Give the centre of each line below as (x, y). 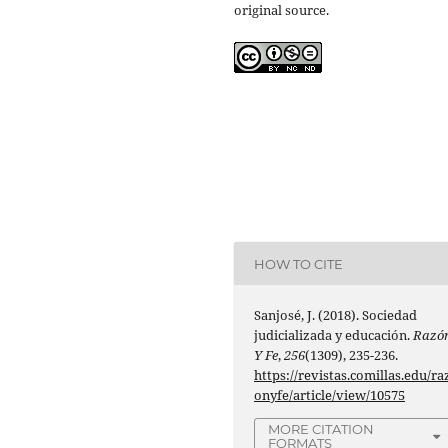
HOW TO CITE (299, 263)
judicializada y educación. (334, 335)
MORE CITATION (321, 429)
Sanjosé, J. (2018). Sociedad (336, 315)
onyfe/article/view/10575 (330, 395)
